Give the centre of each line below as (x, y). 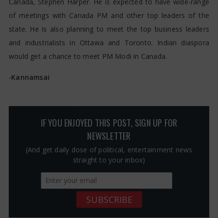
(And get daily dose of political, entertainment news (109, 150)
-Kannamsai (29, 77)
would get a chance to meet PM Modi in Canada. (88, 56)
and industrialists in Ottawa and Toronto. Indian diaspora (109, 43)
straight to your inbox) (109, 160)
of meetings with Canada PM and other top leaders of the (109, 16)
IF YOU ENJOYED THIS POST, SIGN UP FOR (109, 123)
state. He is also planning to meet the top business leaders (109, 29)
